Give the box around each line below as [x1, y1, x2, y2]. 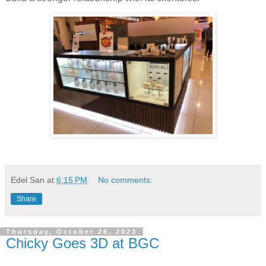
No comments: [98, 175, 153, 185]
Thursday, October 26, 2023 [6, 228, 137, 236]
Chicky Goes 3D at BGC [6, 235, 159, 252]
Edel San [11, 175, 45, 185]
